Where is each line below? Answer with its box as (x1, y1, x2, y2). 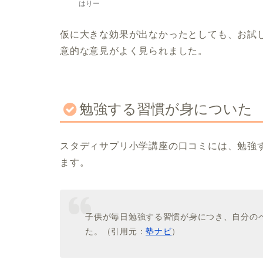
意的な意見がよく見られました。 (60, 46, 208, 56)
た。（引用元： (85, 227, 146, 237)
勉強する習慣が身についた (79, 101, 252, 117)
